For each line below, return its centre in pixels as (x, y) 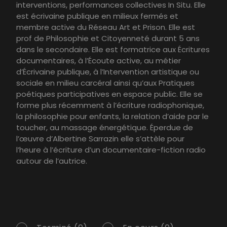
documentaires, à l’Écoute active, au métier (99, 61)
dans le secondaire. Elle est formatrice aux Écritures (113, 50)
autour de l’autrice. (52, 161)
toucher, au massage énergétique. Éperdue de (105, 128)
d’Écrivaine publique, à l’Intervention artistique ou (108, 72)
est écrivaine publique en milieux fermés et (97, 16)
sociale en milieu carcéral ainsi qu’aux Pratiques (105, 83)
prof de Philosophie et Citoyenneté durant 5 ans (108, 39)
